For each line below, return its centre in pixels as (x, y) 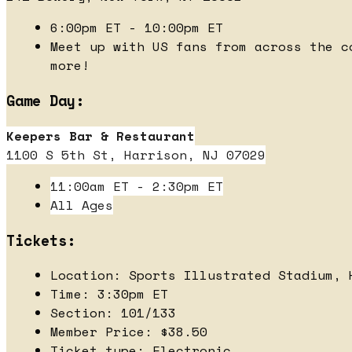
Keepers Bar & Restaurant (101, 136)
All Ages (82, 205)
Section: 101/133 (113, 313)
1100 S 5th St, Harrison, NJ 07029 (136, 154)
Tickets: (45, 240)
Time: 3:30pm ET (109, 294)
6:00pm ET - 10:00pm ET (137, 28)
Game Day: (45, 101)
